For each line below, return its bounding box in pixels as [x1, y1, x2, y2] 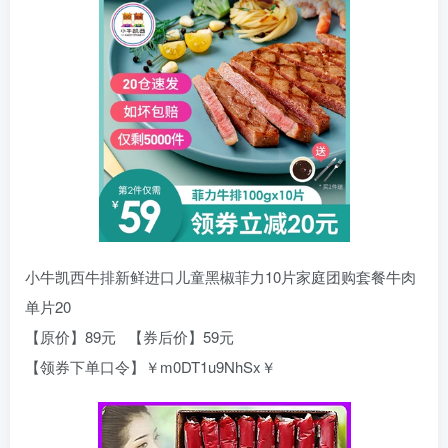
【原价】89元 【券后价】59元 [25, 326, 234, 348]
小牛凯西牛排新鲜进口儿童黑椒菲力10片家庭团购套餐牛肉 [25, 266, 416, 288]
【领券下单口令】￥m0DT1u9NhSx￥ [25, 356, 276, 378]
